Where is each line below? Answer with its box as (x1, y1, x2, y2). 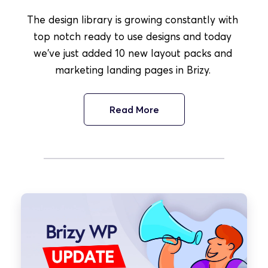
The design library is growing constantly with (27, 13, 238, 26)
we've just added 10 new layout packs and (33, 47, 232, 59)
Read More (109, 103, 159, 115)
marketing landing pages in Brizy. (54, 63, 214, 76)
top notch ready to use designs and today (33, 30, 232, 42)
